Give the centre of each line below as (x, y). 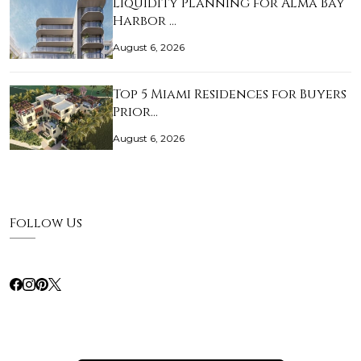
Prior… (135, 112)
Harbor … (145, 21)
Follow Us (46, 224)
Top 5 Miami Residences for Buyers (230, 95)
